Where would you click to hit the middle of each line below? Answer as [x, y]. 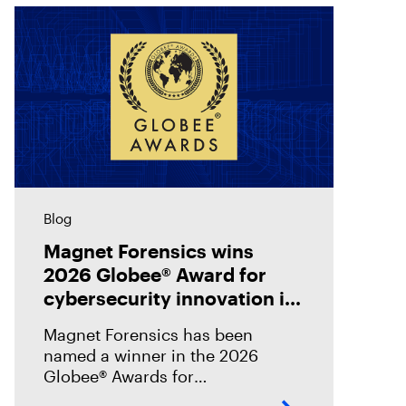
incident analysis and [140, 321]
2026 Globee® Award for [155, 274]
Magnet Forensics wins [149, 250]
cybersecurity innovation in [170, 297]
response [86, 344]
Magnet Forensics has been [148, 334]
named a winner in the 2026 [151, 355]
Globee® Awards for [119, 376]
